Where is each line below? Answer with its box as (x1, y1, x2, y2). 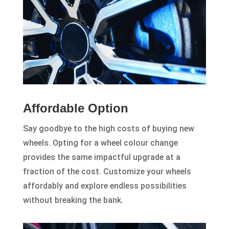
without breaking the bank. (22, 195, 123, 205)
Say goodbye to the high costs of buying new (22, 124, 194, 134)
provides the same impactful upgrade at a (22, 152, 180, 163)
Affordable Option (22, 101, 128, 116)
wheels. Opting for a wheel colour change (22, 138, 178, 148)
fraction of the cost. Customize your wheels (22, 167, 191, 177)
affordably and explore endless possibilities (22, 181, 187, 191)
